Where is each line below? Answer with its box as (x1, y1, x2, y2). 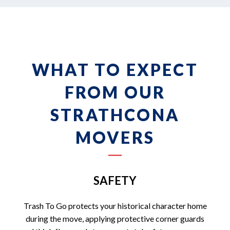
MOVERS (75, 127, 155, 147)
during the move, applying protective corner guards (26, 213, 204, 223)
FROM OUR (64, 82, 166, 102)
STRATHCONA (50, 104, 180, 125)
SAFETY (93, 173, 137, 187)
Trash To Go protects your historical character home (23, 200, 207, 210)
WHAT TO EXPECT (32, 59, 198, 80)
